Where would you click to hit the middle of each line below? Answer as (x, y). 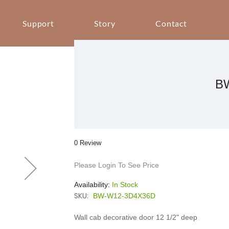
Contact (171, 23)
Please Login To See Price (117, 165)
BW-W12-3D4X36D (124, 196)
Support (38, 23)
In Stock (125, 185)
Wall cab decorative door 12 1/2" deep (136, 217)
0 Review (88, 143)
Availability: (93, 185)
